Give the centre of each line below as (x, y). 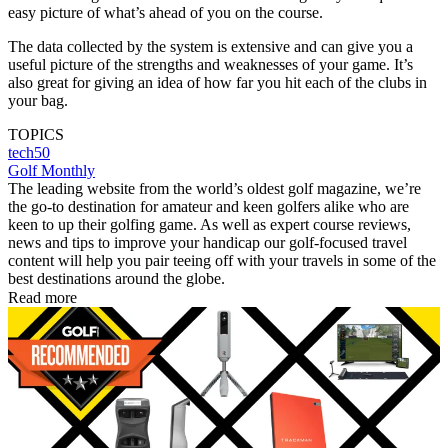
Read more (42, 298)
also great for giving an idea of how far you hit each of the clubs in (217, 83)
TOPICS (36, 135)
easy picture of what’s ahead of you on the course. (165, 13)
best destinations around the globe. (116, 279)
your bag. (38, 101)
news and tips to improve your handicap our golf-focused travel (207, 243)
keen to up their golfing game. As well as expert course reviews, (209, 225)
